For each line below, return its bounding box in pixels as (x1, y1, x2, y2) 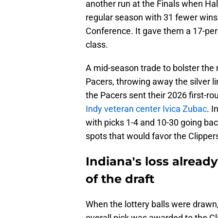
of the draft (86, 172, 154, 186)
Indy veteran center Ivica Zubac (86, 104, 207, 114)
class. (86, 39, 108, 50)
